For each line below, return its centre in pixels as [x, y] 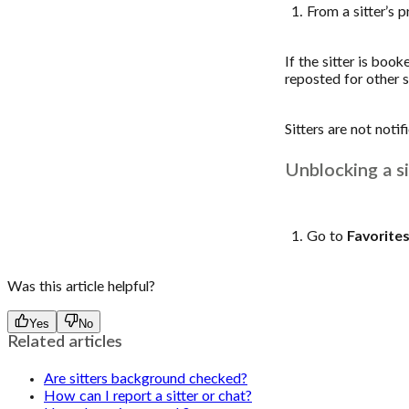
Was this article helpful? [81, 286]
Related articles [65, 342]
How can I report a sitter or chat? [148, 396]
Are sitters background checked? [146, 378]
